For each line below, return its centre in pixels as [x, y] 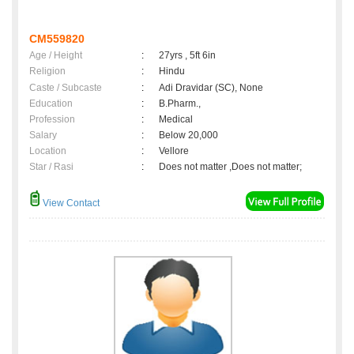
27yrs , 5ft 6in [187, 56]
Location [48, 151]
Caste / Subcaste [66, 88]
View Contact [70, 203]
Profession [52, 120]
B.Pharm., [180, 104]
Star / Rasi [51, 167]
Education [51, 104]
